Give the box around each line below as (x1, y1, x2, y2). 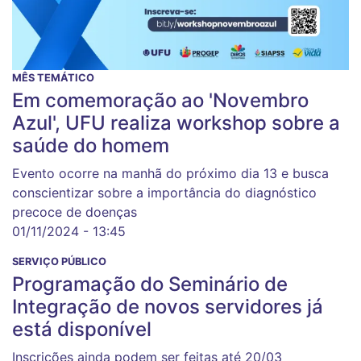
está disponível (12, 317, 151, 341)
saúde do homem (12, 133, 169, 157)
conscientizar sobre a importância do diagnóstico (12, 184, 317, 201)
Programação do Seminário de (12, 272, 288, 296)
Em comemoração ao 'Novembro (12, 88, 309, 112)
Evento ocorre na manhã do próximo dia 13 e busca (12, 164, 329, 181)
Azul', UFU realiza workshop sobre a (12, 110, 340, 135)
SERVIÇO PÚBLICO (12, 255, 106, 268)
